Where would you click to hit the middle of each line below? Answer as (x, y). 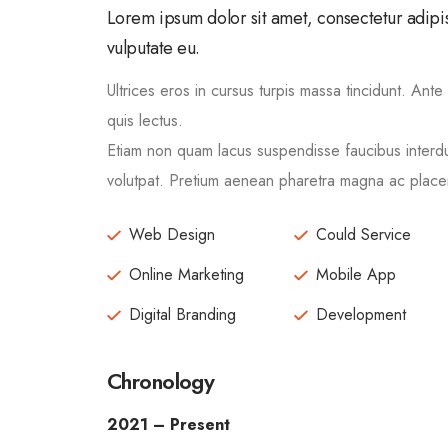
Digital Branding (182, 314)
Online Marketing (186, 274)
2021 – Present (168, 424)
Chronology (160, 381)
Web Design (171, 234)
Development (360, 314)
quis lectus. (144, 120)
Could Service (363, 234)
